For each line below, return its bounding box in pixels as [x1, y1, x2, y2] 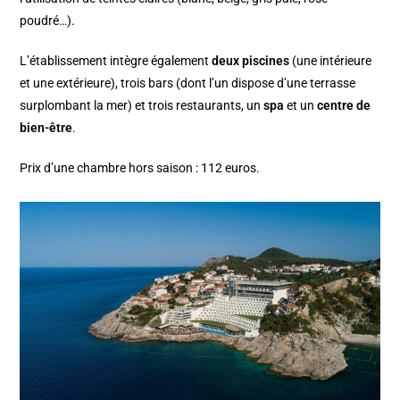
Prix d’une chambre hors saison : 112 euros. [20, 161, 261, 176]
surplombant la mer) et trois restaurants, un [20, 98, 264, 113]
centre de [317, 98, 371, 113]
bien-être [20, 121, 73, 136]
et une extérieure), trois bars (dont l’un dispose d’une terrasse [20, 76, 356, 91]
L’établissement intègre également [20, 54, 212, 69]
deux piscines [212, 54, 290, 69]
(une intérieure [289, 54, 372, 69]
